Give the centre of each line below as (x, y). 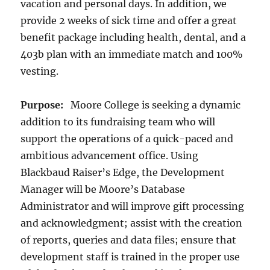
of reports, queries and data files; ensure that (129, 240)
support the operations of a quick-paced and (127, 138)
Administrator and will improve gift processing (133, 206)
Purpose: (42, 105)
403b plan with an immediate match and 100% (132, 54)
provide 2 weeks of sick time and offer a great (129, 20)
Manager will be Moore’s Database (103, 189)
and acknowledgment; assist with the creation (132, 223)
